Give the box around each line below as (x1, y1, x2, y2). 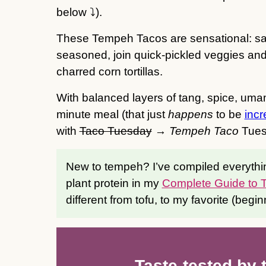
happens (167, 107, 213, 121)
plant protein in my (65, 176, 162, 189)
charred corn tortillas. (56, 65, 163, 78)
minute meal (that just (56, 107, 168, 121)
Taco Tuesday (79, 124, 152, 137)
